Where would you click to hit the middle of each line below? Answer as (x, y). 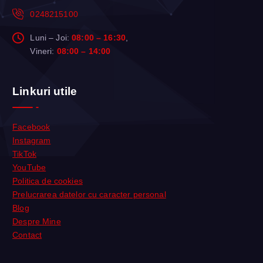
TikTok (24, 154)
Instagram (32, 140)
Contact (27, 235)
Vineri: (43, 51)
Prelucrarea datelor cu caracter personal (89, 194)
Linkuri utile (45, 91)
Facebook (31, 127)
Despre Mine (37, 221)
